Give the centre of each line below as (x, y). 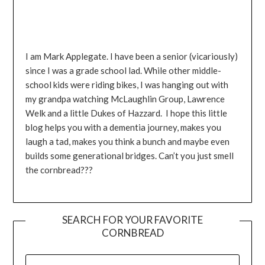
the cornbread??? (59, 170)
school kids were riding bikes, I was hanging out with (127, 85)
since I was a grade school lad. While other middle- (124, 70)
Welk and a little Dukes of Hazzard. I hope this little (127, 113)
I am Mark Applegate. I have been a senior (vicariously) (132, 56)
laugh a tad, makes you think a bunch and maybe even (128, 141)
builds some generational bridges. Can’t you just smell (130, 156)
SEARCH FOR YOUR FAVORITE (132, 219)
